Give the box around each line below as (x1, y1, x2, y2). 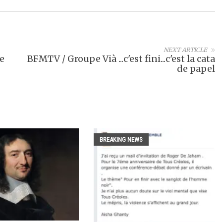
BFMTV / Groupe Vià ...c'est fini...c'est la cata (27, 53, 215, 64)
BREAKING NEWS (99, 136, 143, 143)
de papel (177, 63, 215, 74)
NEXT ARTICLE (164, 46, 207, 54)
